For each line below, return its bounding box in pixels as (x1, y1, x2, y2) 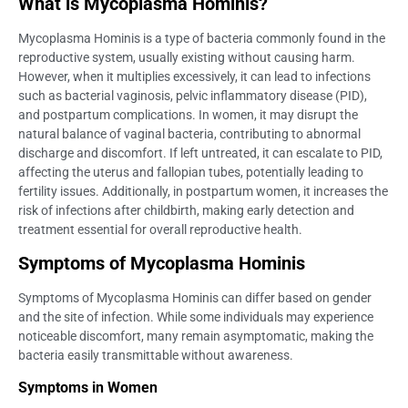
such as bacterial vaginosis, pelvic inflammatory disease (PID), (18, 87, 367, 103)
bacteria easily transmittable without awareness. (18, 348, 293, 363)
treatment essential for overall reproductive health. (18, 221, 302, 237)
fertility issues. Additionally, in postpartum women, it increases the (18, 183, 388, 199)
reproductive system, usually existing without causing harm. (18, 49, 355, 65)
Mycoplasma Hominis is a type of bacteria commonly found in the (18, 30, 385, 46)
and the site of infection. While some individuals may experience (18, 310, 373, 325)
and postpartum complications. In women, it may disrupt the (18, 107, 358, 122)
